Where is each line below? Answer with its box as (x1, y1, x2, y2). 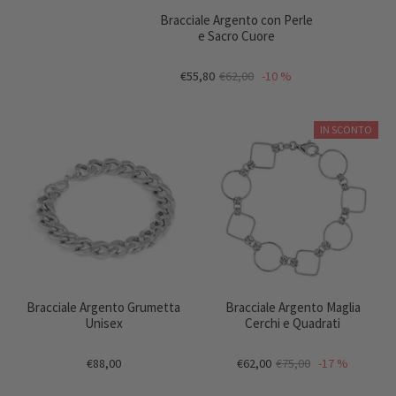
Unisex (84, 315, 123, 331)
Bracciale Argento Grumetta (27, 299, 180, 316)
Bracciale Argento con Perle (159, 11, 313, 28)
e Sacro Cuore (197, 27, 275, 44)
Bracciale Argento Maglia (225, 299, 361, 316)
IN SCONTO (320, 123, 372, 136)
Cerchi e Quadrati (245, 315, 340, 331)
